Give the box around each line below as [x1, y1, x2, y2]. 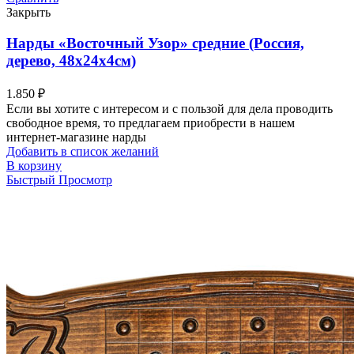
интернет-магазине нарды [6, 130, 146, 144]
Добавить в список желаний [6, 144, 159, 158]
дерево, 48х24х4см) [6, 52, 136, 70]
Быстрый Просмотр [6, 172, 112, 186]
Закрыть [6, 6, 51, 20]
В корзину [6, 158, 62, 172]
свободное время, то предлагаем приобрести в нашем [6, 115, 295, 130]
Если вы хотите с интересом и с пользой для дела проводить [6, 101, 333, 115]
